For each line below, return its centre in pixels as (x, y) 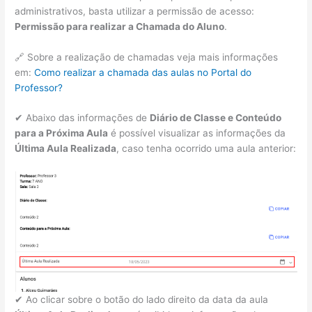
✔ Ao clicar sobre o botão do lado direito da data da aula (142, 300)
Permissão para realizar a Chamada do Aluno (120, 26)
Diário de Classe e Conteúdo (216, 118)
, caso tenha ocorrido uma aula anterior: (206, 149)
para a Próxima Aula (62, 133)
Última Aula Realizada (66, 149)
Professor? (39, 87)
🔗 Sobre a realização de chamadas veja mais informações (147, 57)
